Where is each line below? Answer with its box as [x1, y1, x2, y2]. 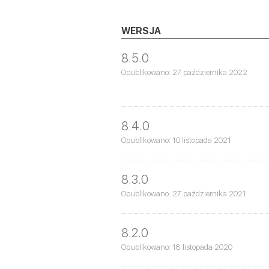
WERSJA [121, 25, 161, 37]
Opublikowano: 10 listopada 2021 [121, 135, 231, 145]
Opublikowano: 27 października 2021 [121, 189, 246, 198]
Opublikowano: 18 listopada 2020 [121, 242, 232, 252]
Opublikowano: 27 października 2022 [121, 67, 247, 77]
